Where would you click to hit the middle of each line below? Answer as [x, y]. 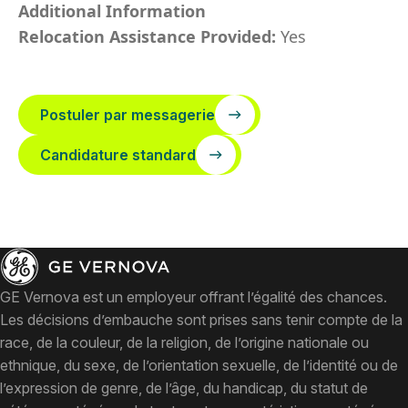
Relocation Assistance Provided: [149, 36]
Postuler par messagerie [127, 115]
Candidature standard [118, 155]
